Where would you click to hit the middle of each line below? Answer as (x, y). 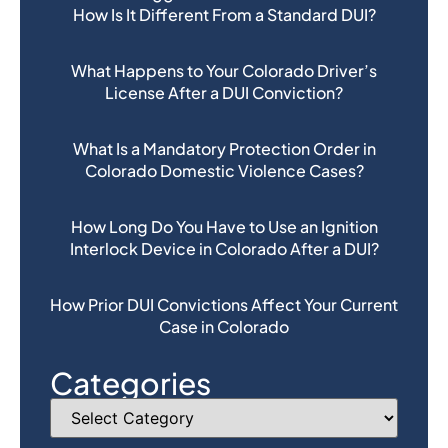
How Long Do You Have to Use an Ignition (224, 226)
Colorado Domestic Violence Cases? (224, 170)
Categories (130, 382)
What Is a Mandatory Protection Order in (224, 148)
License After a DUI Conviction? (224, 92)
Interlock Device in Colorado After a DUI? (224, 248)
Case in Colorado (224, 326)
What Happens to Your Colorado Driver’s (224, 70)
